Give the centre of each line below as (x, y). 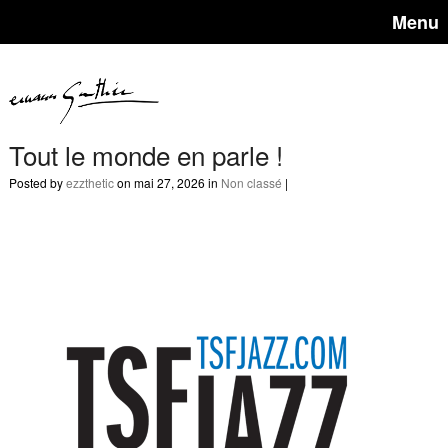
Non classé (251, 182)
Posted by (37, 182)
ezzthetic (89, 182)
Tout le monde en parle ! (145, 154)
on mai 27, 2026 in (167, 182)
